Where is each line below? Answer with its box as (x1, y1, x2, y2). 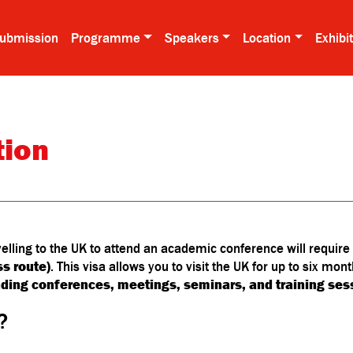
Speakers (164, 29, 219, 46)
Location (243, 29, 292, 46)
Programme (71, 29, 141, 46)
